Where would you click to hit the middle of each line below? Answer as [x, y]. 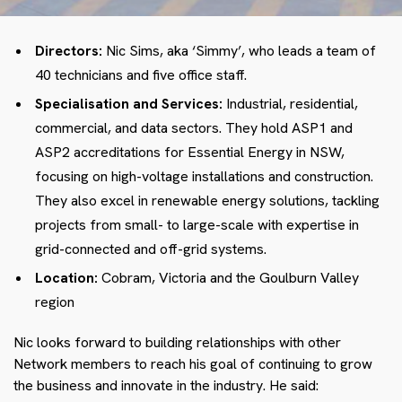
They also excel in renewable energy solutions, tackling [207, 201]
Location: [68, 278]
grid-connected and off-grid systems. [151, 249]
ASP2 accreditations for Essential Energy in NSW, [190, 153]
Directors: [69, 51]
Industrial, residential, [290, 104]
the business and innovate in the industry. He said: [166, 386]
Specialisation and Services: [129, 104]
